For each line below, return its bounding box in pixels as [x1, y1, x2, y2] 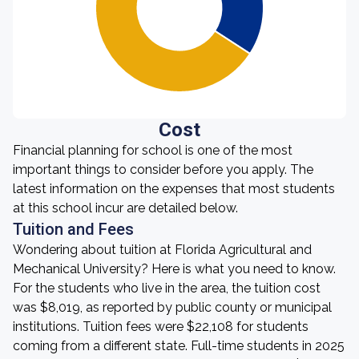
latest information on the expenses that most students [13, 181, 335, 196]
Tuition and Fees [13, 220, 134, 239]
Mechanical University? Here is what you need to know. [13, 261, 336, 276]
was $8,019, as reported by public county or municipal [13, 300, 332, 315]
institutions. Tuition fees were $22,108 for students [13, 319, 309, 334]
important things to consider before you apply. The [13, 162, 313, 177]
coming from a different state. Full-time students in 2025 [13, 338, 345, 353]
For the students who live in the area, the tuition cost [13, 280, 321, 296]
